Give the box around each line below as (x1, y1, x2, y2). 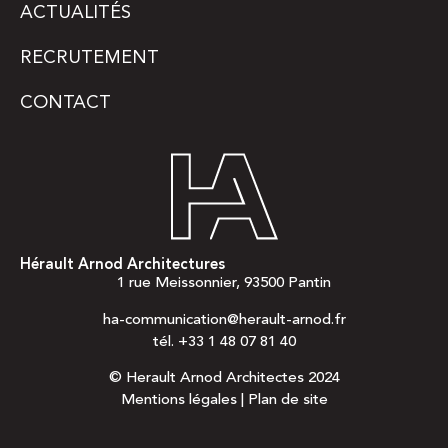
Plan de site (247, 392, 328, 408)
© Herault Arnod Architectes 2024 (108, 370, 340, 386)
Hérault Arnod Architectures (20, 258, 225, 274)
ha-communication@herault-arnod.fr (102, 312, 346, 328)
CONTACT (20, 94, 111, 113)
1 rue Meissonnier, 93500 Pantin (117, 276, 331, 292)
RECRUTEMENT (20, 49, 159, 68)
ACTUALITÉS (20, 4, 131, 23)
